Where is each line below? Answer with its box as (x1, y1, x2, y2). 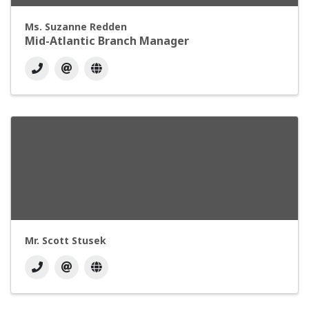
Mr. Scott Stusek (25, 234, 106, 248)
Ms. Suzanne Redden (25, 20, 127, 34)
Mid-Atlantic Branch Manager (25, 33, 189, 49)
